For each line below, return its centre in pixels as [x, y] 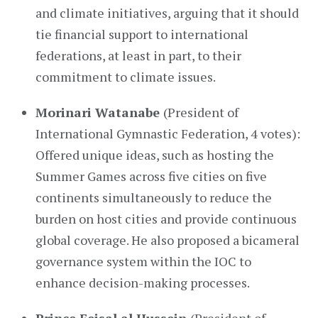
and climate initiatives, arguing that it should [167, 13]
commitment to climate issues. [126, 77]
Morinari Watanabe [99, 112]
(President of [201, 112]
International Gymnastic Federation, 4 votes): [168, 133]
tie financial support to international [142, 34]
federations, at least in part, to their [138, 55]
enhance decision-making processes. [143, 283]
